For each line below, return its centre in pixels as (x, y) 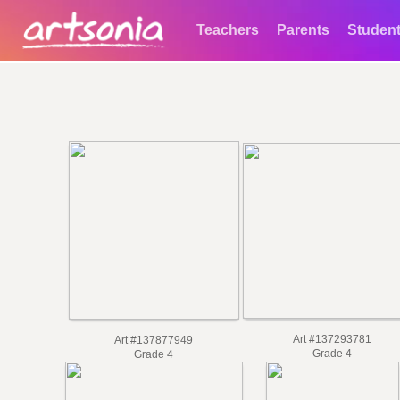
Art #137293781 (332, 339)
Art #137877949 (154, 340)
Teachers (228, 30)
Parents (303, 30)
